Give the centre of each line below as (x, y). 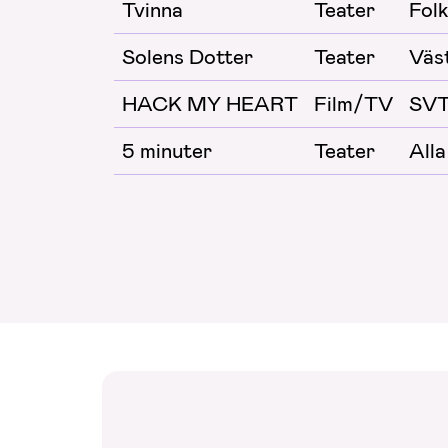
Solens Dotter (187, 56)
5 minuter (167, 150)
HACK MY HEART (210, 103)
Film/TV (353, 103)
